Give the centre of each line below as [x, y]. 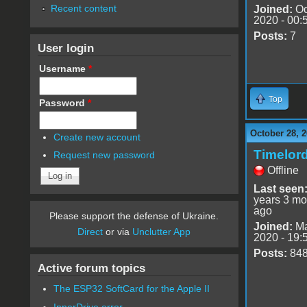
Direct [90, 232]
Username [63, 68]
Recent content [83, 8]
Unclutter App [162, 232]
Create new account [97, 137]
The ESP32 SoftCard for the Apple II [132, 289]
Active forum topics [91, 268]
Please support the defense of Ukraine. [134, 216]
